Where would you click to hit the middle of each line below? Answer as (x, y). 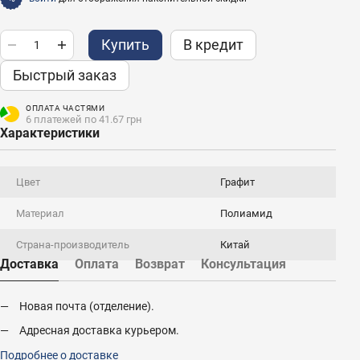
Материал (40, 213)
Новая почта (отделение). (87, 306)
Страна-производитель (73, 245)
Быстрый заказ (65, 75)
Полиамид (246, 213)
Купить (125, 45)
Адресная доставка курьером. (99, 331)
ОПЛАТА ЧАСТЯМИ (65, 108)
